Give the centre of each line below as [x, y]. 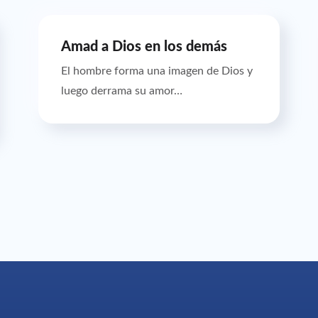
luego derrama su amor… [122, 91]
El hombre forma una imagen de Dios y [157, 71]
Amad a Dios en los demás [144, 46]
